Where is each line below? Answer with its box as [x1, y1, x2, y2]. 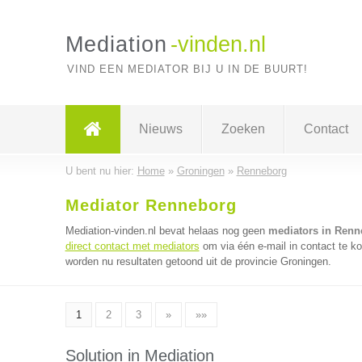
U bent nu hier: [65, 165, 137, 177]
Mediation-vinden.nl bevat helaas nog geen [65, 225, 268, 237]
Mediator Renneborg [65, 196, 237, 214]
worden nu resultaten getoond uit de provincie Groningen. [65, 255, 331, 267]
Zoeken [221, 122, 265, 136]
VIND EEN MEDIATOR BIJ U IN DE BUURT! [66, 63, 308, 75]
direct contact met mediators [65, 240, 200, 252]
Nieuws [138, 122, 183, 136]
